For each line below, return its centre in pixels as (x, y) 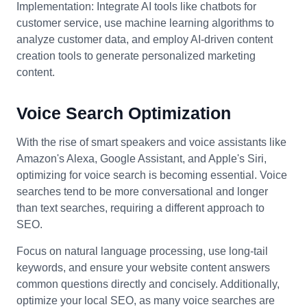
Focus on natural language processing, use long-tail (142, 251)
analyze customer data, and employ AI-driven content (145, 39)
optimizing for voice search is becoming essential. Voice (152, 175)
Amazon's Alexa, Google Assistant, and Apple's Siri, (142, 158)
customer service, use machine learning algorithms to (145, 23)
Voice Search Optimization (124, 113)
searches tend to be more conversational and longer (142, 191)
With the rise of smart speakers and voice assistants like (151, 142)
